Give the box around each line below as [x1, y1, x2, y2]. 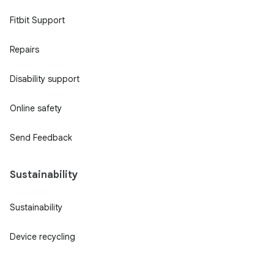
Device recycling [10, 231, 75, 242]
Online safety [10, 103, 62, 114]
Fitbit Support [10, 15, 65, 26]
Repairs [10, 44, 39, 55]
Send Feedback [10, 132, 72, 143]
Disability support [10, 73, 80, 84]
